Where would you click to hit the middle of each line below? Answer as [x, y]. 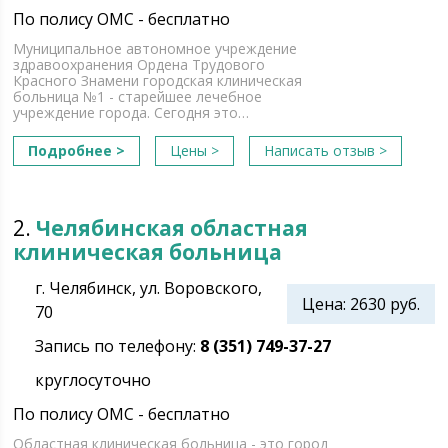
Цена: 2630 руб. [360, 304]
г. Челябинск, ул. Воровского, [149, 288]
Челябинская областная [172, 228]
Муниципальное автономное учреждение [155, 48]
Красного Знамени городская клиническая [158, 80]
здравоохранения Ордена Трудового [139, 64]
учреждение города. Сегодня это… [131, 112]
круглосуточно [93, 380]
